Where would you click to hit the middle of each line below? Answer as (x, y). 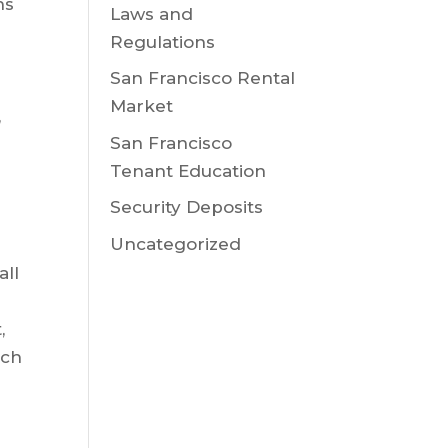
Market (142, 106)
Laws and (152, 13)
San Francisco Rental (203, 78)
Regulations (163, 41)
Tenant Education (188, 170)
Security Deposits (187, 207)
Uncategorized (176, 243)
